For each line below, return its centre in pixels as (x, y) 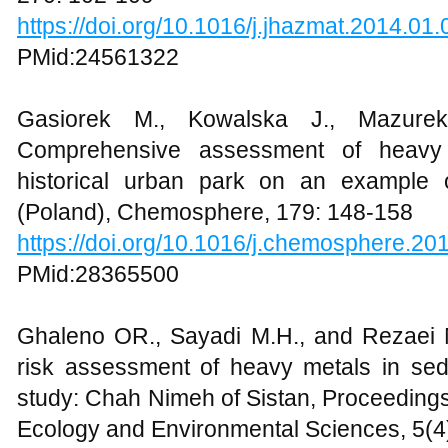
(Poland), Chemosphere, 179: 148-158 (215, 212)
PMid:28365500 (98, 274)
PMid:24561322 (98, 57)
